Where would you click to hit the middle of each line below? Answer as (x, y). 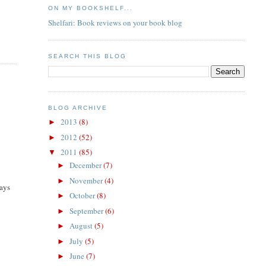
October (83, 196)
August (82, 226)
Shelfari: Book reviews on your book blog (115, 22)
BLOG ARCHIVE (77, 107)
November (87, 180)
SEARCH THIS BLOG (87, 56)
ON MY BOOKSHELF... (91, 8)
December (87, 165)
